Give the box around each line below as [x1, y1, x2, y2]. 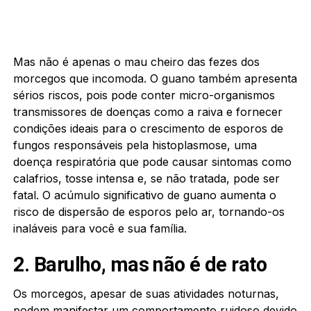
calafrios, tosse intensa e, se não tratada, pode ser [12, 171, 280, 185]
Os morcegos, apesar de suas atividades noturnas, [12, 286, 279, 301]
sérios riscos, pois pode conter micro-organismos [12, 87, 275, 102]
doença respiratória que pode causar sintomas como [12, 154, 292, 169]
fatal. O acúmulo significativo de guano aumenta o [12, 187, 276, 202]
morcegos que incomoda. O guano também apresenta [12, 71, 297, 85]
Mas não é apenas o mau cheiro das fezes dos [12, 54, 260, 69]
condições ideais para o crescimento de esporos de [12, 121, 283, 135]
